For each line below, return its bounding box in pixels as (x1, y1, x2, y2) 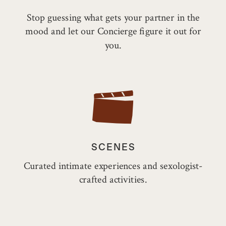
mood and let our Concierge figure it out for (25, 25, 201, 38)
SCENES (91, 143, 135, 152)
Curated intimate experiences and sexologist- (23, 159, 203, 173)
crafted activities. (79, 173, 147, 187)
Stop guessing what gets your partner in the (26, 11, 200, 24)
